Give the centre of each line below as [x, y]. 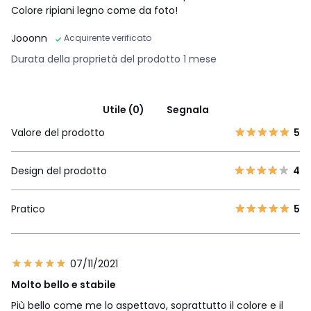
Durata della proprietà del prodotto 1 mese [114, 59]
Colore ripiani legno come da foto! [94, 10]
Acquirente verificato [108, 37]
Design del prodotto [59, 170]
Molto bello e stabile [64, 284]
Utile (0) [123, 109]
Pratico [28, 209]
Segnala [187, 109]
